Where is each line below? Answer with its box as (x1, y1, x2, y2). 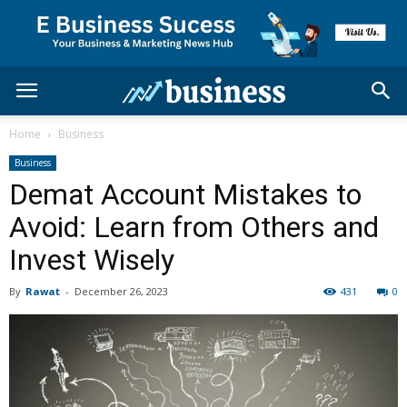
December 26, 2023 (74, 284, 168, 298)
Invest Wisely (9, 243, 174, 277)
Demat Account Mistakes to (9, 177, 362, 212)
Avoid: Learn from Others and (9, 210, 379, 244)
